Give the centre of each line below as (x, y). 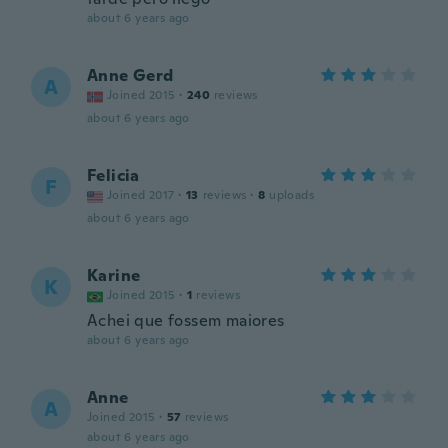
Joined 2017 (141, 195)
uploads (292, 195)
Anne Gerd (130, 75)
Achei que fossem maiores (186, 320)
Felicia (113, 175)
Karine (114, 275)
